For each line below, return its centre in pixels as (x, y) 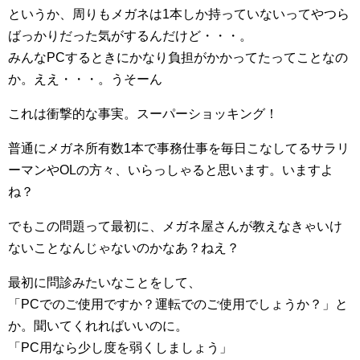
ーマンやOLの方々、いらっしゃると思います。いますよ (171, 170)
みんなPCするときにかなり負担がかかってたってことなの (178, 58)
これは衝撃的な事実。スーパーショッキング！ (143, 114)
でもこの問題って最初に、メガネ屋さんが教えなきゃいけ (175, 227)
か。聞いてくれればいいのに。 (98, 326)
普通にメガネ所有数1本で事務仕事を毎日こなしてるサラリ (179, 149)
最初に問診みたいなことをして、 (104, 283)
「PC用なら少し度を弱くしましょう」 (120, 348)
